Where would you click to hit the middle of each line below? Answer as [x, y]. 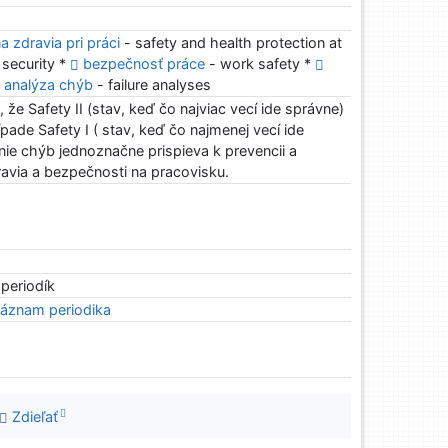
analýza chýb [49, 85]
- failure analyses [152, 85]
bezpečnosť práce [144, 64]
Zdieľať [33, 416]
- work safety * [260, 64]
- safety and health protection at [231, 43]
